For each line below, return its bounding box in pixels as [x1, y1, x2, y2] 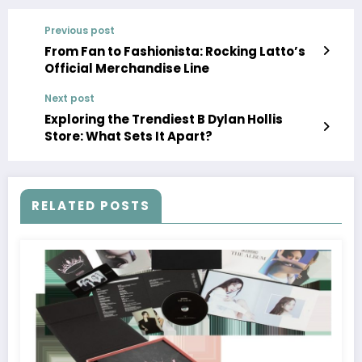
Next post [44, 91, 95, 106]
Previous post [44, 23, 115, 38]
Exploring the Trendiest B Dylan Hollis [44, 111, 283, 128]
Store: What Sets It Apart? [44, 128, 213, 145]
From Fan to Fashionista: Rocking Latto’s [44, 43, 305, 61]
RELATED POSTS [32, 197, 150, 215]
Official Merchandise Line [44, 60, 209, 78]
